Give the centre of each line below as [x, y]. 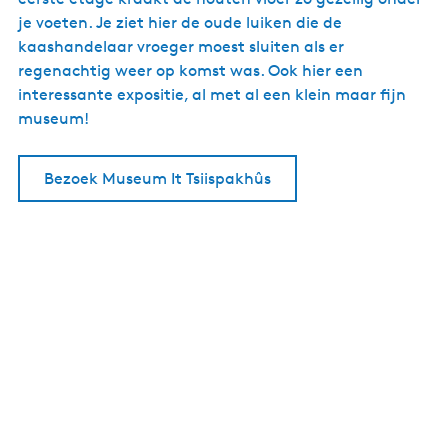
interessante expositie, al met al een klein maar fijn [212, 94]
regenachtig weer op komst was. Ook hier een [190, 70]
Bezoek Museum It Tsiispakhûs [157, 178]
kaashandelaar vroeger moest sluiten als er [181, 46]
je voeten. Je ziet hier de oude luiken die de [180, 22]
